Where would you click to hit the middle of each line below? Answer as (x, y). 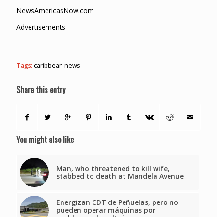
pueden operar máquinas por (106, 210)
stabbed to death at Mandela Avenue (120, 176)
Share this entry (41, 90)
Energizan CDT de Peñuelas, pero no (117, 202)
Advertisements (41, 27)
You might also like (45, 140)
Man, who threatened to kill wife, (113, 169)
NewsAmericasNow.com (55, 10)
